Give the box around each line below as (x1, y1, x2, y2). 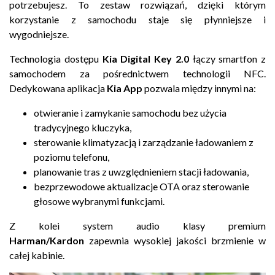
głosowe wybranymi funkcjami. (34, 195, 165, 207)
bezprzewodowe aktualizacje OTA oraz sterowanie (34, 180, 249, 192)
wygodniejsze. (9, 28, 69, 40)
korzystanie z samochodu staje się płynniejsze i (9, 13, 266, 25)
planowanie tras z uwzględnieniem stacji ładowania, (34, 165, 249, 177)
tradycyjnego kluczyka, (34, 121, 131, 133)
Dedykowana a (9, 82, 72, 94)
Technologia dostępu (9, 52, 103, 64)
